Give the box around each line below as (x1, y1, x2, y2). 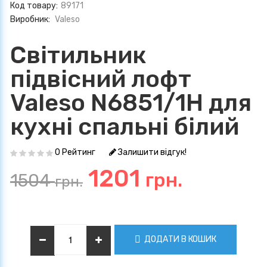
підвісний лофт (10, 65, 191, 94)
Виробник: (10, 14, 52, 25)
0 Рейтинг (53, 147, 97, 158)
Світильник (10, 41, 146, 70)
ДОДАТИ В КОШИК (142, 234, 216, 244)
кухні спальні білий (10, 113, 239, 141)
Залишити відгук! (116, 147, 187, 158)
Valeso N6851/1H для (10, 89, 252, 117)
